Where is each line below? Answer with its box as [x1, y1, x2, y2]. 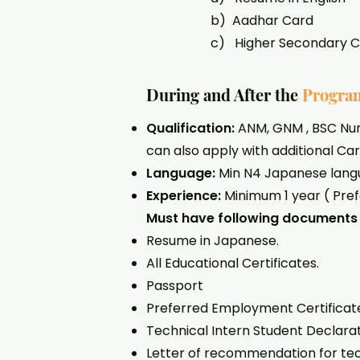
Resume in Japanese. [146, 231, 279, 250]
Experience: [146, 186, 221, 205]
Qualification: [146, 119, 235, 137]
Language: [146, 164, 215, 182]
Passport [146, 276, 203, 295]
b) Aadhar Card [146, 11, 313, 30]
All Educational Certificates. [146, 254, 319, 272]
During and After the [146, 84, 302, 105]
